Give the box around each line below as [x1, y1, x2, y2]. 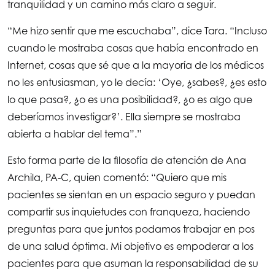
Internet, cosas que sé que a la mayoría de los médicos [7, 59, 264, 72]
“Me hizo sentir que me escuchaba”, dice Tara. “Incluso [7, 25, 267, 37]
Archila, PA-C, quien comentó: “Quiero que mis [7, 171, 227, 184]
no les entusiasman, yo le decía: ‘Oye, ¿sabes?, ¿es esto [7, 76, 266, 89]
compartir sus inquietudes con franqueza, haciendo [7, 206, 250, 219]
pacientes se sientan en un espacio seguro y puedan [7, 188, 255, 201]
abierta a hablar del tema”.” [7, 128, 142, 141]
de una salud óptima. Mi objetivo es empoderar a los [7, 240, 254, 253]
